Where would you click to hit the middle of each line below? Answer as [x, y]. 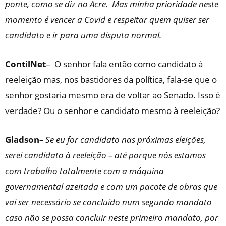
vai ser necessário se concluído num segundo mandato [108, 202]
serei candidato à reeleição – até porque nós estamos [105, 155]
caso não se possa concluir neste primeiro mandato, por [112, 218]
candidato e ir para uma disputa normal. [83, 35]
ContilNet [25, 64]
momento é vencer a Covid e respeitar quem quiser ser [107, 20]
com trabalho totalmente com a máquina [84, 171]
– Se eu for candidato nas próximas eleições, [123, 140]
